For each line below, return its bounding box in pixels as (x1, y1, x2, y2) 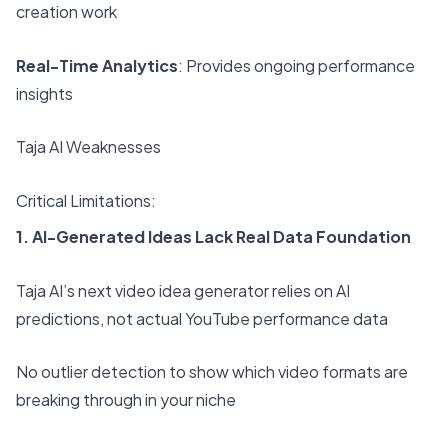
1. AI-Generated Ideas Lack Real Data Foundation (16, 225, 411, 247)
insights (16, 82, 73, 104)
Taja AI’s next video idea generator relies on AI (16, 279, 350, 301)
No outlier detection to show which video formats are (16, 361, 408, 383)
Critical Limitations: (16, 189, 156, 211)
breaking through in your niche (16, 389, 236, 411)
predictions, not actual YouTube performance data (16, 307, 388, 329)
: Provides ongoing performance (178, 54, 415, 76)
